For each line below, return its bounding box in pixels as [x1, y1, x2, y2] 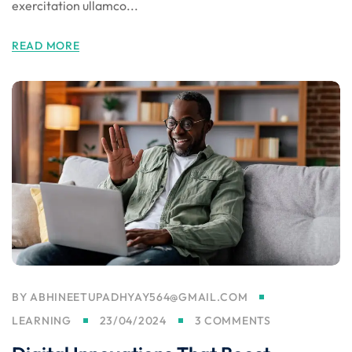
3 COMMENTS [194, 313, 271, 328]
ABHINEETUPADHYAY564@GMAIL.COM [30, 290, 248, 305]
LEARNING [12, 313, 71, 328]
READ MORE [12, 38, 80, 53]
